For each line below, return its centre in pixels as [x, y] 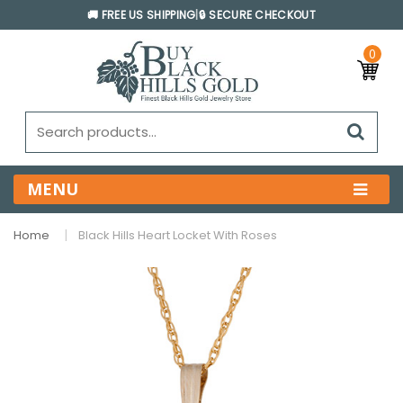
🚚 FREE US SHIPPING [142, 15]
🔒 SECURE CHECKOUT [257, 15]
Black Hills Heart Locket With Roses [178, 235]
